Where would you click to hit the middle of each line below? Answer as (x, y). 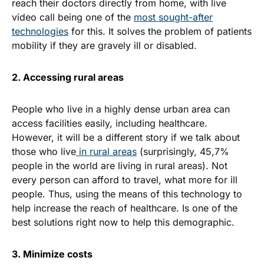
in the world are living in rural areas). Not (135, 166)
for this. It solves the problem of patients (160, 32)
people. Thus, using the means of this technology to (127, 194)
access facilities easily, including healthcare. (110, 123)
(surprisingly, (168, 152)
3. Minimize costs (52, 254)
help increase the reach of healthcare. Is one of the (125, 208)
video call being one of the (73, 17)
